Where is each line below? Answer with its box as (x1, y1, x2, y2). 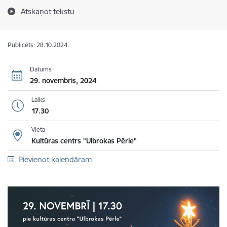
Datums (29, 65, 52, 73)
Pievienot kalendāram (18, 155, 92, 164)
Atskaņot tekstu (21, 7, 74, 16)
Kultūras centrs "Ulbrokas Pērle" (31, 136, 137, 145)
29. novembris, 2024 (29, 75, 96, 85)
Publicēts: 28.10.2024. (8, 41, 69, 49)
